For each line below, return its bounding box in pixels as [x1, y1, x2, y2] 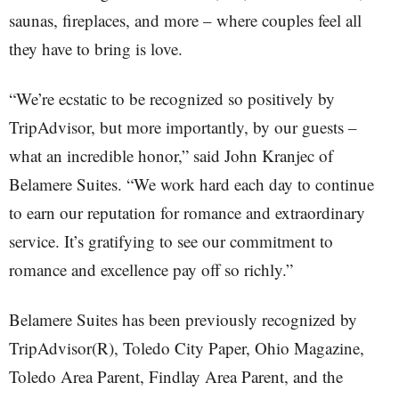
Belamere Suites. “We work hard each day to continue [9, 173, 374, 195]
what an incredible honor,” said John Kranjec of [9, 144, 333, 167]
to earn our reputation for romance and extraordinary [9, 201, 365, 224]
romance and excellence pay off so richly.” [9, 258, 293, 281]
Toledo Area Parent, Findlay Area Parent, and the [9, 365, 343, 387]
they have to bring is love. [9, 37, 183, 60]
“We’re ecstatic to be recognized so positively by [9, 87, 335, 110]
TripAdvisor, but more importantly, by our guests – [9, 116, 357, 138]
